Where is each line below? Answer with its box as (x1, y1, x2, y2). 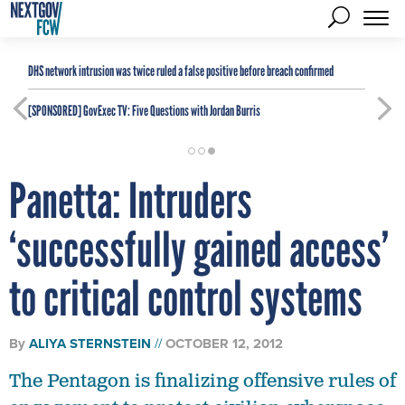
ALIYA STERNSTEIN (29, 334, 151, 353)
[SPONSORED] (28, 102, 81, 119)
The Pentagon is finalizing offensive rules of (9, 370, 396, 393)
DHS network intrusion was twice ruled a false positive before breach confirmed (28, 62, 334, 80)
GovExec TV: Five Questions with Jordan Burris (81, 102, 260, 119)
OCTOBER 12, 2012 (165, 334, 283, 353)
